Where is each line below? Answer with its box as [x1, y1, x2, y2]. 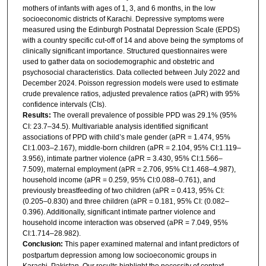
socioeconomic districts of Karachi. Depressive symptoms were [22, 14, 224, 23]
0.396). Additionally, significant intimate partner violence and [22, 207, 216, 216]
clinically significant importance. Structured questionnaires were [22, 46, 227, 55]
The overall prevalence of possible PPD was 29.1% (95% [52, 110, 237, 119]
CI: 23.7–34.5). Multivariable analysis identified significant [22, 122, 208, 131]
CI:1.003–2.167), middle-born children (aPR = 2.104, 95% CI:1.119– [22, 143, 241, 152]
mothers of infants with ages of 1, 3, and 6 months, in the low [22, 4, 216, 12]
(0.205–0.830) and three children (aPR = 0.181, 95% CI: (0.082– [22, 197, 229, 205]
